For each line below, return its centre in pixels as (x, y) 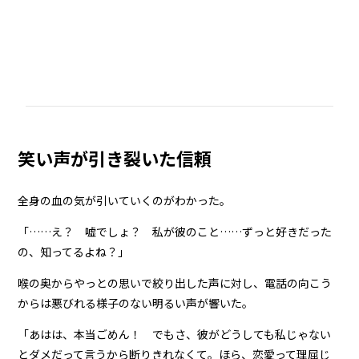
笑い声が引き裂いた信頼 (115, 157)
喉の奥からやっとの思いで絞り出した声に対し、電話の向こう (175, 282)
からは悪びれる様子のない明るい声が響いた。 (136, 303)
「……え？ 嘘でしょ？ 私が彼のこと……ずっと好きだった (175, 231)
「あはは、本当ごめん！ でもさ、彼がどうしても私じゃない (175, 334)
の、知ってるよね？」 (74, 251)
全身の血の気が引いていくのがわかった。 (125, 200)
